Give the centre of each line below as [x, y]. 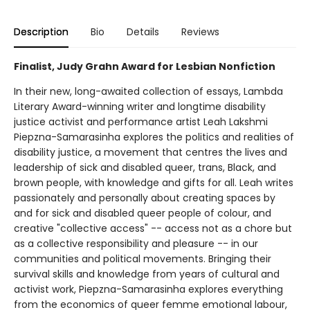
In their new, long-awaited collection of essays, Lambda [148, 91]
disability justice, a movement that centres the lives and [151, 152]
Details [143, 31]
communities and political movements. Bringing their [143, 258]
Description [41, 31]
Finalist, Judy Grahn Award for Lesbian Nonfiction [145, 66]
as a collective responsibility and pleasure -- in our [136, 243]
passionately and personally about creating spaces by [145, 198]
